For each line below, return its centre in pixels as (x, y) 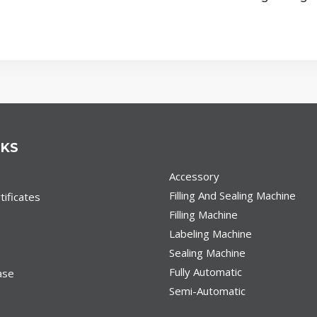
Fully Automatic (206, 272)
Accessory (194, 177)
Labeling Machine (211, 234)
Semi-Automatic (207, 291)
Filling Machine (203, 215)
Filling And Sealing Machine (232, 196)
